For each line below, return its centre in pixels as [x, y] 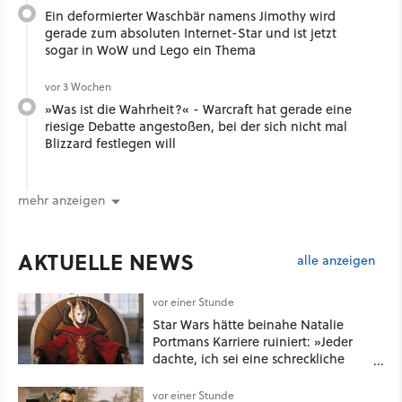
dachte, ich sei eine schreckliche [249, 358]
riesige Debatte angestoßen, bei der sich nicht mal [196, 126]
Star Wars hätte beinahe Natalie [248, 324]
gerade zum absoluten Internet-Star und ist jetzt [191, 32]
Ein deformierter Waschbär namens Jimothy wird [190, 15]
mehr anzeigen [61, 200]
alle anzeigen [336, 261]
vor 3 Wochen [78, 86]
